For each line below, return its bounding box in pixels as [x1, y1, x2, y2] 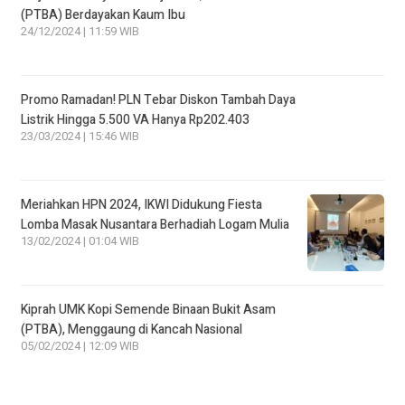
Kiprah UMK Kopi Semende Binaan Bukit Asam [21, 299, 276, 319]
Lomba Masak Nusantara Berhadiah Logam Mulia [21, 214, 289, 234]
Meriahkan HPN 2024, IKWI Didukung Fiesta [21, 194, 262, 214]
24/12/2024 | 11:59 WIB [21, 23, 139, 40]
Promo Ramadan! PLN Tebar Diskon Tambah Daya [21, 89, 296, 109]
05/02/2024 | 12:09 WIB [21, 337, 139, 354]
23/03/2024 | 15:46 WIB [21, 127, 139, 145]
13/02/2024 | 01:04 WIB [21, 232, 139, 250]
